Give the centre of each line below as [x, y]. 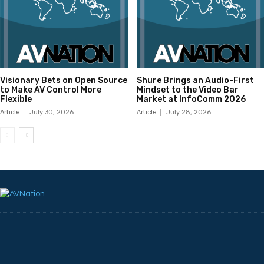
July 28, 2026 [188, 113]
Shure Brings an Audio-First [195, 81]
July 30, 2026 [52, 113]
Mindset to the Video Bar [187, 90]
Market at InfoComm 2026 [191, 100]
